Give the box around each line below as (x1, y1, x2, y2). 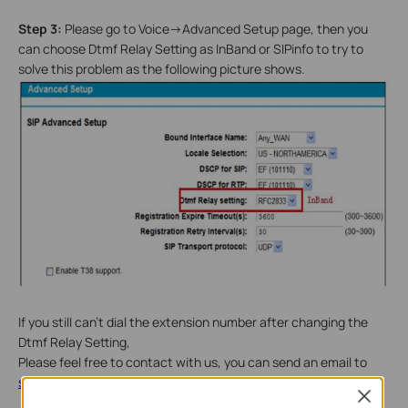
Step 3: (18, 19, 62, 37)
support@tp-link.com (18, 373, 142, 392)
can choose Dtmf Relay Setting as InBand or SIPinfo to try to (18, 39, 363, 57)
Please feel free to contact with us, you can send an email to (18, 353, 367, 372)
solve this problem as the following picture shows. (18, 59, 305, 77)
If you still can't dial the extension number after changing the (18, 313, 368, 331)
